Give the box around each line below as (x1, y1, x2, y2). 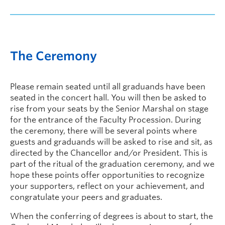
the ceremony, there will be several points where (10, 126, 197, 136)
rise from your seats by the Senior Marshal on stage (10, 104, 208, 114)
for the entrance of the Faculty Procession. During (10, 115, 201, 125)
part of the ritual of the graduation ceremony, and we (10, 159, 214, 169)
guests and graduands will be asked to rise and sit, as (10, 137, 212, 147)
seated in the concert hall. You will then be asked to (10, 93, 206, 102)
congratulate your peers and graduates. (10, 192, 162, 202)
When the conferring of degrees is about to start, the (10, 211, 213, 221)
